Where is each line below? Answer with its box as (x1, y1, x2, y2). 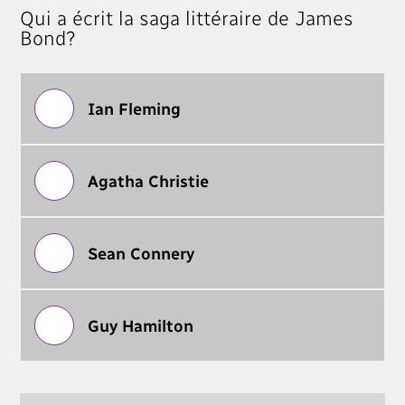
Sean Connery (88, 242, 194, 262)
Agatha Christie (88, 170, 209, 190)
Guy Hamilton (88, 315, 193, 334)
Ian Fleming (88, 98, 181, 118)
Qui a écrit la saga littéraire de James (20, 5, 353, 29)
